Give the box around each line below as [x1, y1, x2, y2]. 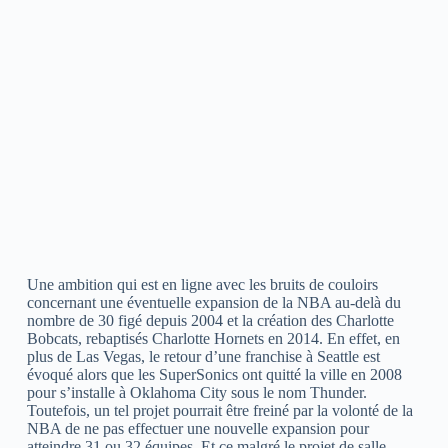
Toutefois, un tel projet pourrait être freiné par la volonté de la [26, 401, 413, 419]
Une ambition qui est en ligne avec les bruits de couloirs [26, 275, 378, 293]
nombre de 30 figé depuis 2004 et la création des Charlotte [26, 311, 394, 329]
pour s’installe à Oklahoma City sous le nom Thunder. [26, 383, 367, 401]
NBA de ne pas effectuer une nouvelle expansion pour [26, 419, 369, 437]
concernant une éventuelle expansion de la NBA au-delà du [26, 293, 401, 311]
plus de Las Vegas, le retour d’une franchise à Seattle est [26, 347, 380, 365]
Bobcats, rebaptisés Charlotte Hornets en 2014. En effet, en [26, 329, 400, 347]
